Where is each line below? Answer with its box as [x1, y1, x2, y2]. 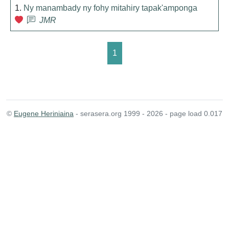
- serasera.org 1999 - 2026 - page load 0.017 [74, 109, 222, 118]
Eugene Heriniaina [14, 109, 74, 118]
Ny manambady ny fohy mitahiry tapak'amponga [24, 4, 197, 12]
